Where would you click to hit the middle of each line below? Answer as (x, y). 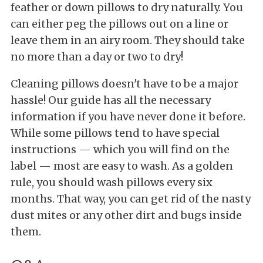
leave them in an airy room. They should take (128, 40)
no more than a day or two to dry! (97, 56)
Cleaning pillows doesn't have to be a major (124, 83)
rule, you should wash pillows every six (112, 182)
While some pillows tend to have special (115, 133)
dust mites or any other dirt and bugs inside (126, 215)
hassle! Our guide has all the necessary (111, 100)
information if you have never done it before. (128, 116)
